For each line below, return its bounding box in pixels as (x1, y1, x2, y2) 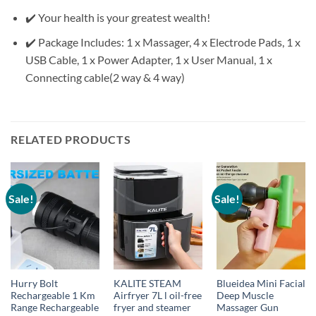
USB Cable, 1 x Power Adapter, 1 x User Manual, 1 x (25, 52, 272, 66)
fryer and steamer (113, 302, 191, 314)
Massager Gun (216, 302, 279, 314)
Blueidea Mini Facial (216, 278, 305, 290)
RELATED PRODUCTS (11, 133, 131, 147)
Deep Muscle (216, 290, 274, 302)
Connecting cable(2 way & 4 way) (25, 70, 185, 84)
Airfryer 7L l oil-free (113, 290, 202, 302)
